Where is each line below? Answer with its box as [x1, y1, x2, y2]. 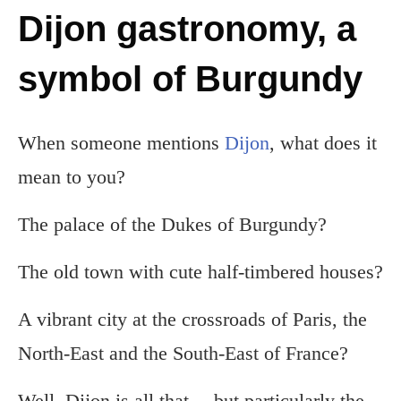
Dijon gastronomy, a [18, 9, 356, 49]
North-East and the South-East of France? [18, 342, 348, 365]
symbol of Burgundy [18, 59, 363, 99]
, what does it [269, 132, 377, 155]
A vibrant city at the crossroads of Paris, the [18, 308, 367, 331]
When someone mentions [18, 132, 225, 155]
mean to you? [18, 166, 125, 189]
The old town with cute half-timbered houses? [18, 260, 383, 284]
